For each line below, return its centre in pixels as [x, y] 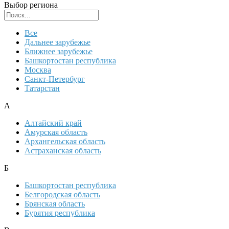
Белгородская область [62, 195]
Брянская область [55, 204]
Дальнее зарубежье [58, 42]
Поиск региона [124, 14]
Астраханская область [63, 151]
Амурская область [56, 132]
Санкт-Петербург [55, 79]
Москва [38, 70]
